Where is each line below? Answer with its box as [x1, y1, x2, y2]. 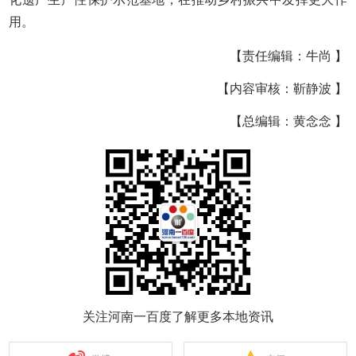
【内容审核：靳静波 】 [216, 82, 347, 96]
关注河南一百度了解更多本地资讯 [83, 310, 273, 324]
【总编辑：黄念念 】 [229, 114, 347, 129]
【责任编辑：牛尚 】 [229, 49, 347, 64]
